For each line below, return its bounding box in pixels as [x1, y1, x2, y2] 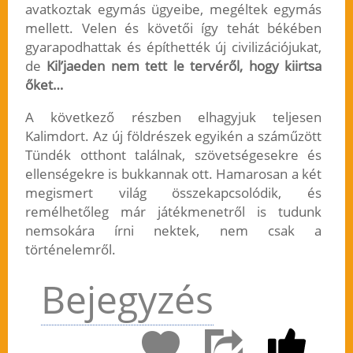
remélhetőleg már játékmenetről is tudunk [24, 203, 322, 221]
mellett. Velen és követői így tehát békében [24, 19, 322, 38]
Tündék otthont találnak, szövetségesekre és [24, 146, 322, 165]
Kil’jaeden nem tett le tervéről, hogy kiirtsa [46, 57, 322, 76]
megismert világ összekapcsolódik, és [24, 184, 322, 203]
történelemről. [24, 240, 116, 259]
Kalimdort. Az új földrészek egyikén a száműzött [24, 127, 322, 146]
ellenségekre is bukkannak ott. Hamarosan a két [24, 165, 322, 184]
